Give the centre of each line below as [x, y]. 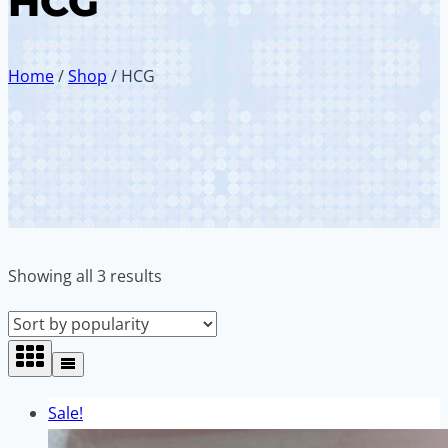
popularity [200, 339]
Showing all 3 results [85, 276]
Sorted [186, 275]
